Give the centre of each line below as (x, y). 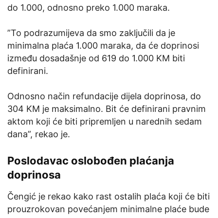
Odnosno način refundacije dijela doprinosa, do (104, 96)
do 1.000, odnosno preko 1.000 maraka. (89, 8)
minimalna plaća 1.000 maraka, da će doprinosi (103, 46)
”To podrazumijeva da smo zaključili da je (91, 33)
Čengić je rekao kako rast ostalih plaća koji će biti (109, 197)
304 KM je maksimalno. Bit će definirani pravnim (107, 109)
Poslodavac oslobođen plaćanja (91, 161)
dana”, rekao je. (39, 134)
